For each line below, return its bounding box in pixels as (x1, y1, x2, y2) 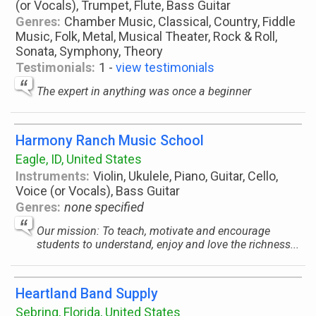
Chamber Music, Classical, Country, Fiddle (64, 14, 296, 29)
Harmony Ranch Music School (16, 133, 204, 149)
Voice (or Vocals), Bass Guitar (16, 183, 180, 198)
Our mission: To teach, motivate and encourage (37, 224, 270, 238)
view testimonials (116, 60, 215, 75)
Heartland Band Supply (16, 286, 158, 302)
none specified (64, 200, 145, 214)
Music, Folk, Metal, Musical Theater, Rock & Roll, (16, 29, 277, 44)
